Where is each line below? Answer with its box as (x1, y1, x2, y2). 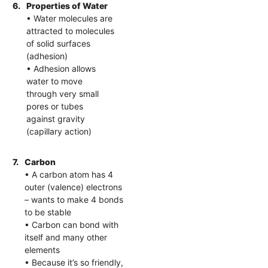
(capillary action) (26, 126, 92, 136)
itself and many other (25, 232, 108, 242)
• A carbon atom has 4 (25, 169, 114, 179)
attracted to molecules (26, 25, 115, 36)
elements (25, 244, 60, 255)
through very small (26, 88, 99, 99)
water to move (26, 75, 83, 86)
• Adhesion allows (26, 63, 96, 74)
